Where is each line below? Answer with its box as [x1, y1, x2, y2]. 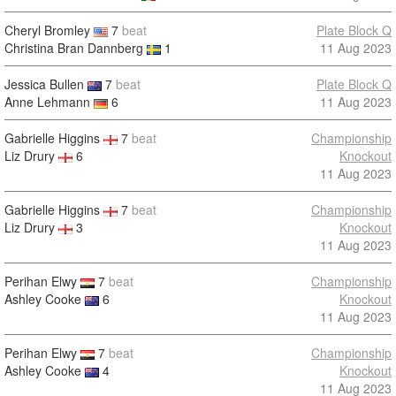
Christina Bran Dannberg [4, 39, 143, 57]
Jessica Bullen [4, 75, 84, 93]
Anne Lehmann [4, 93, 90, 110]
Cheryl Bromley [4, 21, 90, 39]
